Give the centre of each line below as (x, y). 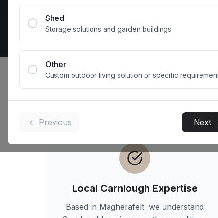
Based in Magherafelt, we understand (135, 207)
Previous (55, 122)
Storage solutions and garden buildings (108, 29)
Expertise (174, 188)
